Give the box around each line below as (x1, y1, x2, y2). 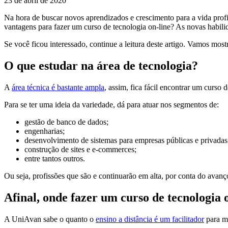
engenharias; (24, 126, 65, 135)
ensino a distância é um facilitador (96, 214, 204, 223)
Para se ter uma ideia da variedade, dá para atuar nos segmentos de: (4, 100, 219, 109)
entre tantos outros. (24, 154, 85, 163)
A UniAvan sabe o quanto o (4, 214, 96, 223)
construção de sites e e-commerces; (24, 145, 136, 154)
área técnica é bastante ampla (12, 82, 104, 92)
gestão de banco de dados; (24, 117, 108, 126)
